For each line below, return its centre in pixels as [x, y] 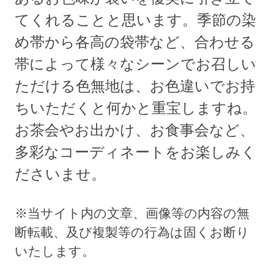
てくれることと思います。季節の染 [136, 20]
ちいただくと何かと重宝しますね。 [136, 108]
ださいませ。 [61, 174]
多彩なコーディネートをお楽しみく [136, 152]
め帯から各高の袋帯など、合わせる [135, 42]
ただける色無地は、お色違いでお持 [135, 86]
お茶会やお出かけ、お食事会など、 [135, 130]
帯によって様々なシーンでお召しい [136, 64]
